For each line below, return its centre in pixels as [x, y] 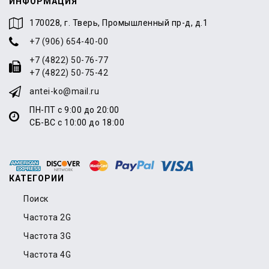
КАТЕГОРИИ [37, 178]
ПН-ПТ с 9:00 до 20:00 [74, 110]
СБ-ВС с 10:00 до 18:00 [77, 122]
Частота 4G [47, 255]
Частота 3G [47, 236]
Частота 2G [47, 217]
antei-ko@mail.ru [64, 91]
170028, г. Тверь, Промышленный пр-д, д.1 [119, 23]
